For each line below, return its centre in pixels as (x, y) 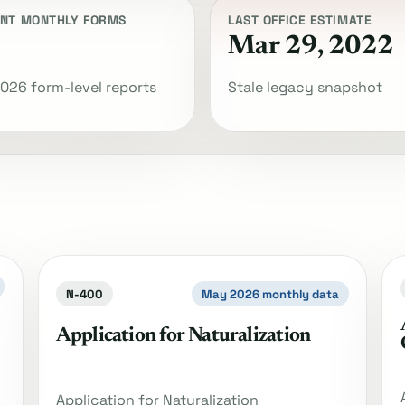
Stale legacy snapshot (306, 87)
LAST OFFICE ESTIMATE (300, 20)
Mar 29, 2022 (311, 47)
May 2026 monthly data (271, 294)
